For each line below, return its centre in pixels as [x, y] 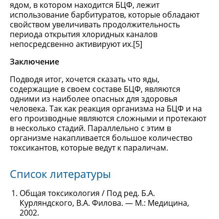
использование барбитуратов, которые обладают [105, 14]
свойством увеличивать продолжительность [95, 24]
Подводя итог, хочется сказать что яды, [85, 79]
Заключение [34, 61]
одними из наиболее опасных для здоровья [94, 99]
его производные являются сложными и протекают [108, 118]
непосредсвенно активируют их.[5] [76, 44]
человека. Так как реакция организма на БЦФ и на [106, 108]
